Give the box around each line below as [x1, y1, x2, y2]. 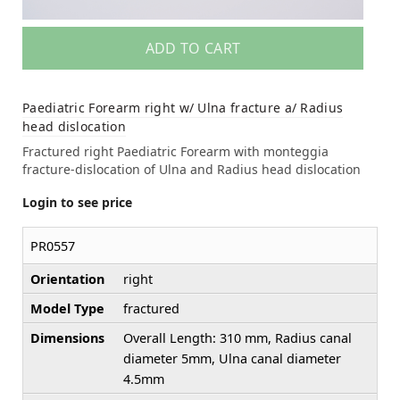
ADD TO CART [145, 38, 241, 59]
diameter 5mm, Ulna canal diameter [123, 350, 341, 368]
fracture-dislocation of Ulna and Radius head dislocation [22, 161, 361, 179]
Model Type [30, 300, 104, 318]
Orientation [30, 271, 104, 288]
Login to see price [22, 194, 132, 212]
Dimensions [30, 329, 104, 347]
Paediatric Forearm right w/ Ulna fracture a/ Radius [22, 99, 344, 117]
